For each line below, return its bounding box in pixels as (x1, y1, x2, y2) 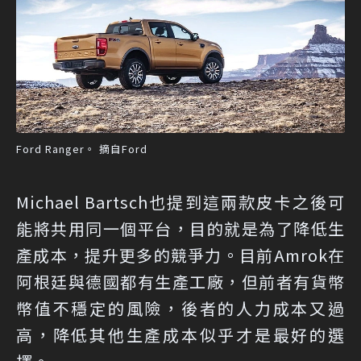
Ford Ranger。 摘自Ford (16, 140, 147, 156)
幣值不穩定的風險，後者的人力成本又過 (16, 296, 345, 320)
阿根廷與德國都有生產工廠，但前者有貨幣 (16, 269, 345, 293)
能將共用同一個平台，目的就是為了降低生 (16, 216, 345, 240)
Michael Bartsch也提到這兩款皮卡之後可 (16, 189, 345, 214)
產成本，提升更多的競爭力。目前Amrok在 (16, 243, 345, 267)
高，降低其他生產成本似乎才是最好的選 (16, 322, 345, 346)
